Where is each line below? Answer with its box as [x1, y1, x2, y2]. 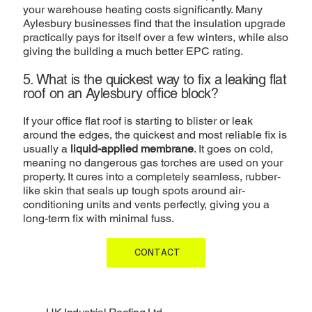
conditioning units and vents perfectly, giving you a [22, 198, 270, 212]
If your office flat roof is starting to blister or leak [22, 114, 253, 128]
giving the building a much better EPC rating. [22, 45, 243, 58]
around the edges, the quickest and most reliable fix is [22, 128, 287, 142]
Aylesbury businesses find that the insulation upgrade [22, 17, 286, 31]
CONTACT [134, 247, 180, 258]
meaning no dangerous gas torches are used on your [22, 156, 283, 170]
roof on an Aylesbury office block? [22, 85, 219, 102]
